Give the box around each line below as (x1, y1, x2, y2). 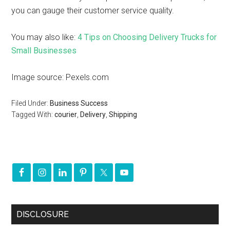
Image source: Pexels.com (11, 72, 109, 82)
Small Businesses (11, 46, 77, 55)
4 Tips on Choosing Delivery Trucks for (78, 32, 217, 42)
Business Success (50, 99, 108, 107)
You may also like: (11, 32, 78, 42)
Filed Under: (11, 99, 50, 107)
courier (54, 110, 78, 119)
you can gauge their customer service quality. (11, 6, 177, 15)
